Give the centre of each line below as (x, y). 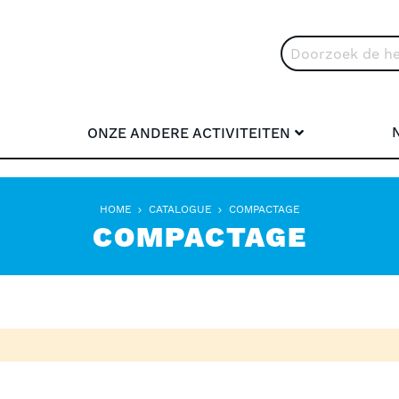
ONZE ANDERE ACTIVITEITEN (189, 134)
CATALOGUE (182, 209)
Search (303, 73)
